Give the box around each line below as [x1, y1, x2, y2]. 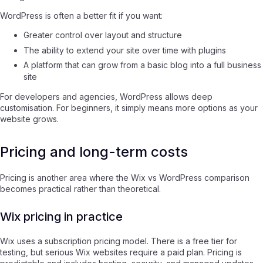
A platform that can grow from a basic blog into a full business [23, 60, 261, 70]
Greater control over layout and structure [23, 30, 182, 41]
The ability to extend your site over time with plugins [23, 45, 226, 55]
